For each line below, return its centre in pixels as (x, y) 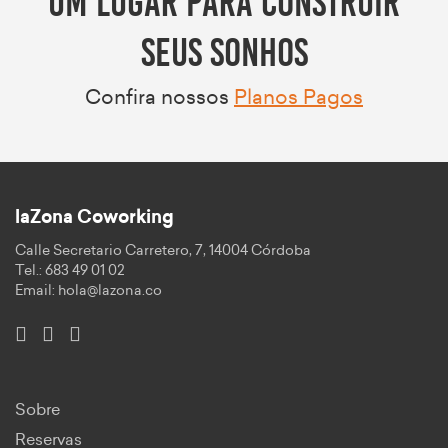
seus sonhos (224, 48)
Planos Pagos (298, 97)
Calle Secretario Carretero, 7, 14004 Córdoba (163, 250)
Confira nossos (159, 97)
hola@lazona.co (110, 290)
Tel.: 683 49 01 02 (70, 270)
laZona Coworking (94, 217)
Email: (36, 290)
